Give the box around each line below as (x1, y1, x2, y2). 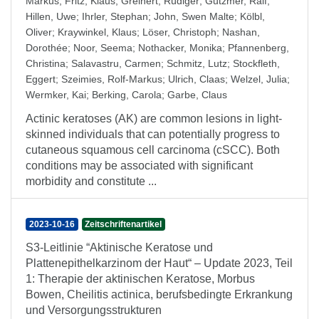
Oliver (26, 26, 52, 38)
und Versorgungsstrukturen (26, 304, 162, 316)
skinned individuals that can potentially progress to (26, 128, 280, 140)
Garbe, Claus (167, 89, 227, 100)
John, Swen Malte (154, 11, 234, 22)
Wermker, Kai (26, 89, 86, 100)
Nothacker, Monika (138, 42, 222, 53)
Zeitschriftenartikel (85, 219, 162, 229)
